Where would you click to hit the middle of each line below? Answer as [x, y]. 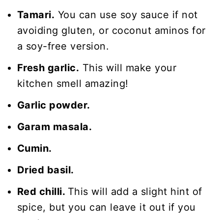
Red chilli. [42, 191]
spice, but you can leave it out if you [106, 207]
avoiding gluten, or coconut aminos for [111, 30]
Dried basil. [45, 170]
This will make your [128, 68]
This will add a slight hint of [135, 191]
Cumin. [34, 148]
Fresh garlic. [48, 68]
